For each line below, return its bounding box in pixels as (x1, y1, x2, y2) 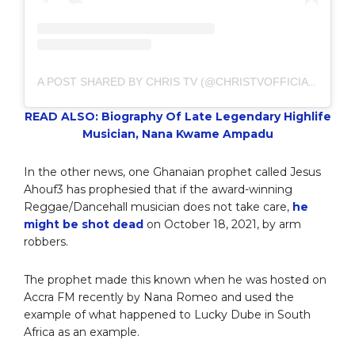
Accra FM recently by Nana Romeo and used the (24, 290, 294, 305)
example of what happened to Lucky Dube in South (24, 307, 311, 323)
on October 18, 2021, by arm (143, 217, 301, 232)
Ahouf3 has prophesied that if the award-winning (24, 182, 292, 197)
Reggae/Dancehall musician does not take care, (24, 200, 292, 215)
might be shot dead (24, 217, 143, 232)
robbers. (24, 235, 68, 250)
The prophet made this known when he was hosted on (24, 273, 326, 288)
